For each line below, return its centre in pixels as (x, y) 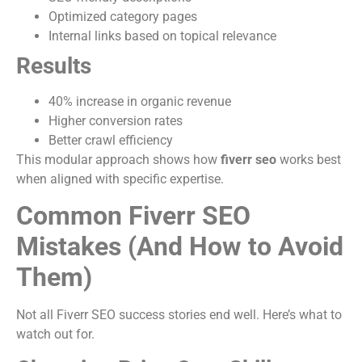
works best (309, 159)
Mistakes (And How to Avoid (180, 246)
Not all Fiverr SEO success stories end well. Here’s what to (179, 314)
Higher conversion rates (116, 120)
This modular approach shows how (118, 159)
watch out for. (55, 334)
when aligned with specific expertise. (120, 179)
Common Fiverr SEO (133, 215)
